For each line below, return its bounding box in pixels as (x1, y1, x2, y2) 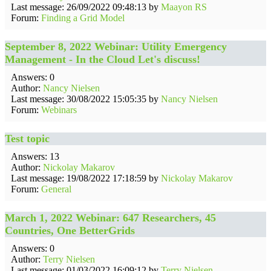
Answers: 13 (11, 151, 59, 162)
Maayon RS (161, 2, 207, 12)
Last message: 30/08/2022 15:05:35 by (11, 94, 161, 104)
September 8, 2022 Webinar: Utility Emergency (5, 41, 227, 53)
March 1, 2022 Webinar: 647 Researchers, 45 (5, 212, 216, 224)
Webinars (41, 105, 77, 115)
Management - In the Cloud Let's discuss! (5, 53, 200, 65)
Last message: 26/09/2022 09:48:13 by (11, 2, 161, 12)
